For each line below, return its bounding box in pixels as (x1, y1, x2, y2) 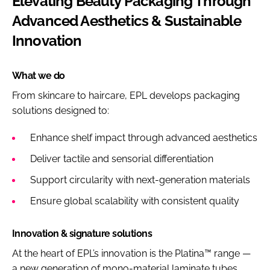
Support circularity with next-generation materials (30, 174, 250, 186)
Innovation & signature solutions (12, 227, 152, 239)
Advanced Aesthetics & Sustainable (12, 11, 242, 30)
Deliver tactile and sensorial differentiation (30, 152, 213, 165)
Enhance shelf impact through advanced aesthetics (30, 131, 257, 143)
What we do (12, 69, 65, 81)
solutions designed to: (12, 104, 109, 116)
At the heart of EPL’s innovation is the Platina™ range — (12, 247, 251, 259)
